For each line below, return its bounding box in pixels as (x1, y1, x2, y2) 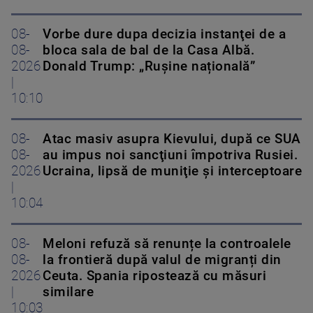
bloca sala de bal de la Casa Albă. (43, 42, 254, 58)
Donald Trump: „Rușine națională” (43, 58, 255, 74)
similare (43, 284, 94, 300)
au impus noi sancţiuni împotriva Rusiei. (43, 147, 298, 163)
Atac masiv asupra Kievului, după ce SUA (43, 131, 301, 147)
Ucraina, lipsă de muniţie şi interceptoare (43, 163, 302, 179)
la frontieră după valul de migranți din (43, 252, 282, 268)
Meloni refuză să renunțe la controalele (43, 235, 291, 252)
